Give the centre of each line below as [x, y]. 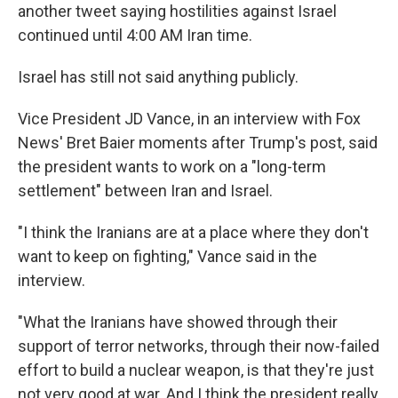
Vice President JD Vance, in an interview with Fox [189, 119]
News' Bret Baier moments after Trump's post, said [198, 143]
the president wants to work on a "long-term [172, 167]
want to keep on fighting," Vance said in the [167, 256]
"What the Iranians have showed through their [178, 322]
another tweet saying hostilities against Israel [177, 11]
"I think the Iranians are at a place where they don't [193, 232]
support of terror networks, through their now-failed [199, 346]
